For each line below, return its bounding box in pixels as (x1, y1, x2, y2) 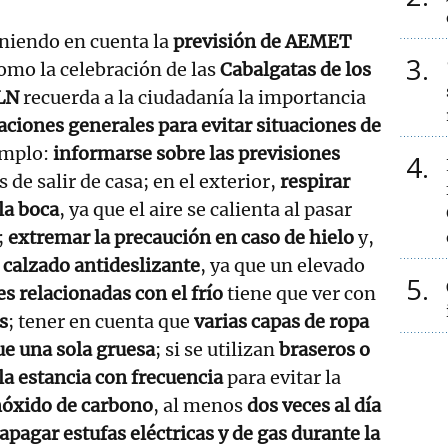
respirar (280, 169, 350, 193)
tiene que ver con (223, 281, 376, 305)
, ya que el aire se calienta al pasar (59, 197, 352, 221)
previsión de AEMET (173, 29, 351, 53)
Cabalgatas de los (220, 57, 371, 81)
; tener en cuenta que (8, 309, 194, 333)
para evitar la (223, 365, 341, 389)
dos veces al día (247, 393, 381, 417)
